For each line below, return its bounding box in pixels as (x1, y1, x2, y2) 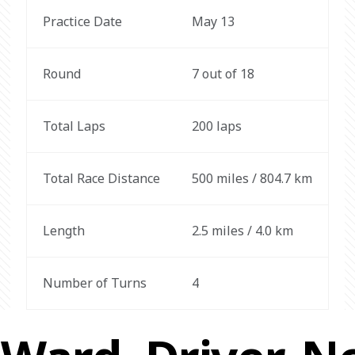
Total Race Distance (42, 170, 160, 187)
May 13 (191, 13, 235, 30)
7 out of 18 (191, 65, 254, 82)
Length (42, 222, 85, 239)
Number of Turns (42, 274, 147, 292)
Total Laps (42, 117, 105, 135)
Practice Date (42, 13, 122, 30)
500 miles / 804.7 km (191, 170, 312, 187)
